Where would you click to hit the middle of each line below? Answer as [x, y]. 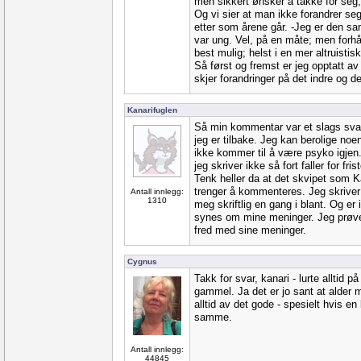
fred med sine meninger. [250, 230]
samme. [213, 317]
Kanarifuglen [152, 110]
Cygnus [142, 261]
